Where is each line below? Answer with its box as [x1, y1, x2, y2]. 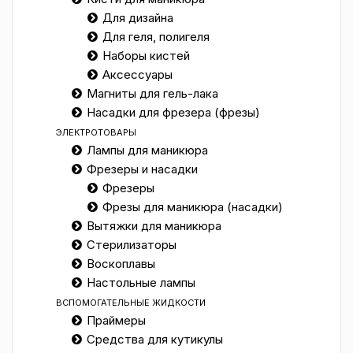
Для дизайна [102, 10, 173, 25]
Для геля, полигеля [102, 29, 210, 44]
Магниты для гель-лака [87, 86, 218, 101]
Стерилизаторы [87, 237, 176, 252]
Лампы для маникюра [87, 143, 208, 158]
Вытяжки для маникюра [87, 218, 221, 233]
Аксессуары [102, 67, 173, 82]
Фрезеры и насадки [87, 162, 198, 176]
